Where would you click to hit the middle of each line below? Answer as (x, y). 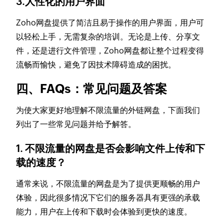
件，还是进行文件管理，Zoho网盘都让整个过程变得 (110, 51)
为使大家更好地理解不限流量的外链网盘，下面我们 (108, 110)
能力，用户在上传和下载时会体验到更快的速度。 (104, 212)
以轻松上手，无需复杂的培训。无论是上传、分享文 (108, 37)
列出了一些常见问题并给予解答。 (76, 124)
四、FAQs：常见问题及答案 (92, 89)
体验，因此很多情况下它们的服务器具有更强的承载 (108, 198)
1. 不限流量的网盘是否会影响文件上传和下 (111, 148)
